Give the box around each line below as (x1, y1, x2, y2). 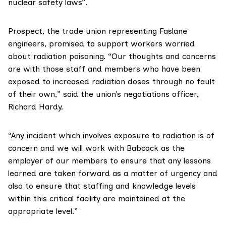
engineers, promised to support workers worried (8, 39, 195, 49)
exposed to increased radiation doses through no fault (8, 77, 215, 87)
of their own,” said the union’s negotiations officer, (8, 89, 199, 99)
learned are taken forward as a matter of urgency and (8, 168, 217, 179)
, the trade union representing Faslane (42, 26, 187, 36)
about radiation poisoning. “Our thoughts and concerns (8, 51, 216, 62)
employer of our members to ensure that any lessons (8, 156, 211, 166)
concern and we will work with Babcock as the (8, 143, 185, 153)
